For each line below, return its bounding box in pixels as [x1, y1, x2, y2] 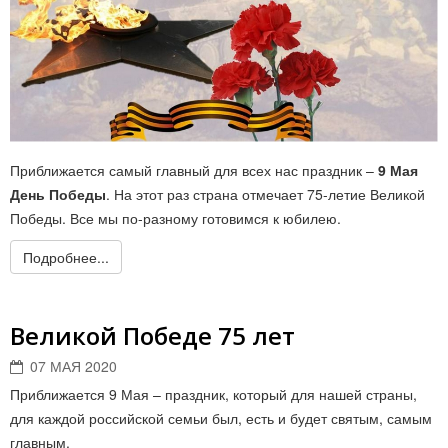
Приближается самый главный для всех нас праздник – [10, 160, 378, 180]
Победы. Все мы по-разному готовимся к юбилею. [10, 208, 341, 228]
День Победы [10, 184, 106, 204]
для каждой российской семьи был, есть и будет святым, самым [10, 408, 432, 428]
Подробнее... [23, 247, 109, 267]
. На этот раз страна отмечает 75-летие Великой [106, 184, 425, 204]
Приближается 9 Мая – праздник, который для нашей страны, [10, 384, 417, 404]
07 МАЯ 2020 [30, 356, 117, 376]
